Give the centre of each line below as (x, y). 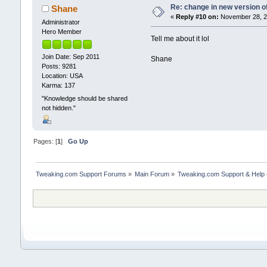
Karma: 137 (58, 86)
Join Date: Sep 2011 (70, 57)
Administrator (60, 22)
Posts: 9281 (59, 66)
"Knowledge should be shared (84, 98)
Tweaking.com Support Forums (81, 174)
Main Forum (152, 174)
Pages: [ (45, 141)
